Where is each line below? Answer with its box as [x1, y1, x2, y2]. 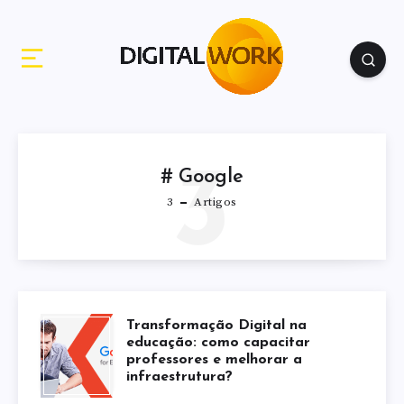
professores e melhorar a [126, 353, 302, 368]
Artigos [190, 194, 237, 209]
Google [179, 167, 243, 188]
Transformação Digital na [126, 318, 307, 334]
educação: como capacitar [126, 335, 310, 351]
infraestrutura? [126, 370, 233, 385]
